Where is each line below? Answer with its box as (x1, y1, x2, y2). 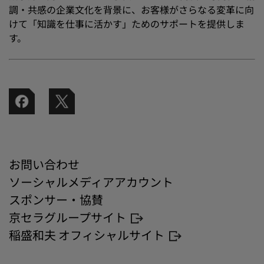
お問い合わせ (9, 155, 80, 173)
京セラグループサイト (9, 208, 126, 226)
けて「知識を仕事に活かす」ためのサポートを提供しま (9, 16, 245, 31)
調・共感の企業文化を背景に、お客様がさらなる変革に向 (9, 2, 254, 16)
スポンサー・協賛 (9, 190, 103, 208)
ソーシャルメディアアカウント (9, 173, 173, 190)
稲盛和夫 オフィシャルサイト (9, 226, 164, 243)
